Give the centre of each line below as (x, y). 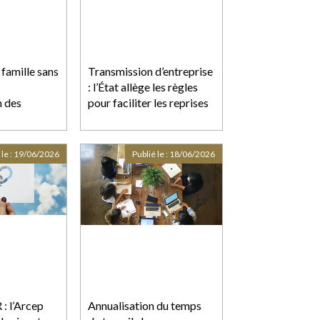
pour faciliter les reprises (148, 102)
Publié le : (151, 154)
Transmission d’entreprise (150, 71)
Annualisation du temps (145, 305)
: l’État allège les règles (143, 86)
